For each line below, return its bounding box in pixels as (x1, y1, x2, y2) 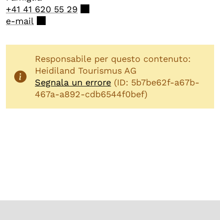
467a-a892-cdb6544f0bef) (35, 88, 148, 99)
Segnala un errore (35, 77, 111, 87)
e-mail (6, 15, 34, 26)
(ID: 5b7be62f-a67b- (111, 77, 200, 87)
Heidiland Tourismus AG (35, 65, 137, 76)
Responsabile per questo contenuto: (35, 53, 191, 64)
